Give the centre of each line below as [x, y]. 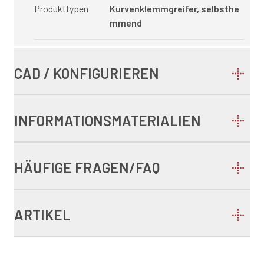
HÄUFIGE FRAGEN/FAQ [87, 168]
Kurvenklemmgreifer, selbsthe [174, 9]
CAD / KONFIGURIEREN [87, 73]
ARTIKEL [42, 215]
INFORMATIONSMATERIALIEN [108, 121]
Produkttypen [61, 9]
